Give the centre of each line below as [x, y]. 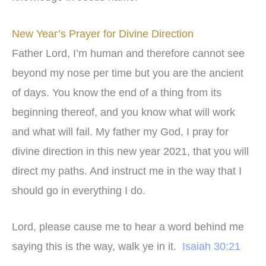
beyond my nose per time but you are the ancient [128, 73]
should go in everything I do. [79, 190]
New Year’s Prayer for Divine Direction [103, 34]
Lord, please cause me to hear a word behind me [128, 227]
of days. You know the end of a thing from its [117, 92]
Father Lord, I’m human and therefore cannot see [128, 53]
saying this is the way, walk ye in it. [97, 247]
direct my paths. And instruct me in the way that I [127, 171]
